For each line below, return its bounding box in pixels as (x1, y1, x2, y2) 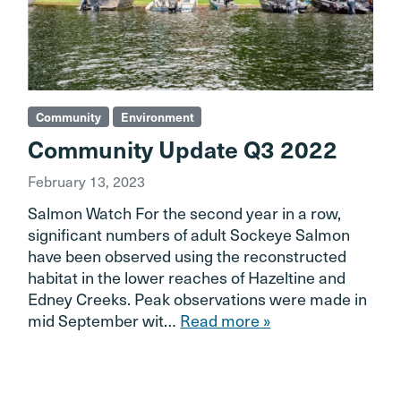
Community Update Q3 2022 (28, 132, 338, 165)
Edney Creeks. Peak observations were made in (28, 286, 368, 311)
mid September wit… (28, 307, 181, 332)
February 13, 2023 (28, 169, 146, 192)
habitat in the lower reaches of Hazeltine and (28, 264, 346, 289)
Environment (120, 107, 194, 125)
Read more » (180, 307, 271, 332)
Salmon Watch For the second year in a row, (28, 200, 342, 225)
